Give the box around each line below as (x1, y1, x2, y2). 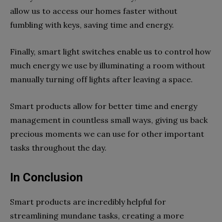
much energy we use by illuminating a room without (10, 60, 205, 70)
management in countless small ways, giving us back (10, 115, 208, 125)
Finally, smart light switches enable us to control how (10, 47, 211, 56)
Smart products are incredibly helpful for (10, 197, 166, 207)
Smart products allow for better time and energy (10, 101, 197, 111)
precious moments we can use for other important (10, 129, 204, 139)
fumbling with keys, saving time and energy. (10, 20, 176, 30)
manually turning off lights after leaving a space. (10, 74, 195, 84)
